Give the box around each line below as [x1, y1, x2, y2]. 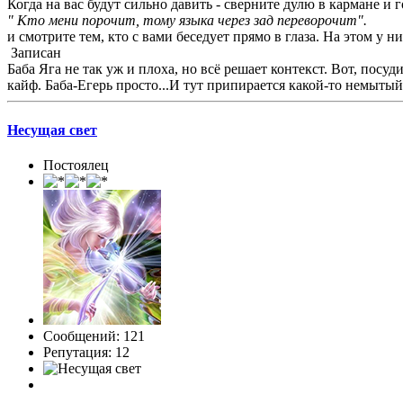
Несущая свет [7, 121, 97, 138]
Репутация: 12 [43, 344, 130, 360]
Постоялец [43, 157, 109, 173]
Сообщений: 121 [43, 327, 145, 344]
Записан [7, 45, 61, 61]
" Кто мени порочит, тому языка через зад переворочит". [7, 13, 367, 29]
